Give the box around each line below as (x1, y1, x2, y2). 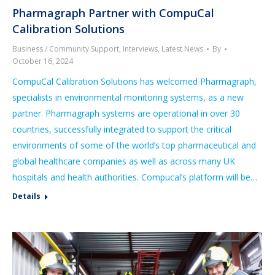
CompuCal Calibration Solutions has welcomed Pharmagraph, (12, 75, 257, 87)
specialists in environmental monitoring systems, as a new (12, 91, 244, 103)
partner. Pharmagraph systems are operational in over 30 (12, 107, 240, 119)
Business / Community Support (12, 43, 119, 54)
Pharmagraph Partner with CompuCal (12, 5, 214, 20)
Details (12, 190, 41, 201)
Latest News (161, 43, 203, 54)
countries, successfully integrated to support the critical (12, 123, 231, 135)
